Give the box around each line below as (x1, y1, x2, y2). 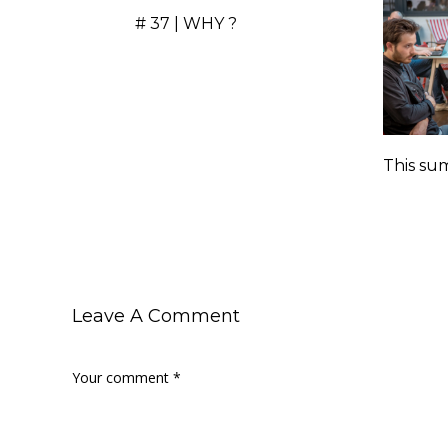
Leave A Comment (72, 304, 240, 327)
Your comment (72, 367, 173, 387)
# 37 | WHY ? (135, 13, 238, 33)
